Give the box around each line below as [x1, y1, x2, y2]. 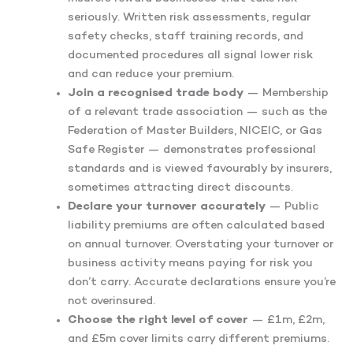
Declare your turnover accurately [67, 200, 266, 213]
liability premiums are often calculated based [67, 219, 325, 232]
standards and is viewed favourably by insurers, [67, 162, 332, 175]
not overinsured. [67, 295, 155, 307]
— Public [265, 200, 319, 213]
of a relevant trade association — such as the [67, 106, 327, 118]
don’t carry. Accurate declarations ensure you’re [67, 276, 336, 288]
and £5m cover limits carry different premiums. [67, 333, 329, 345]
